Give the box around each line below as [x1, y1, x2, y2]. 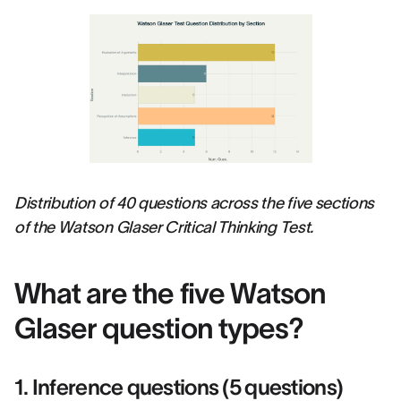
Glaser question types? [14, 312, 303, 344]
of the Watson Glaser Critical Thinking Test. [14, 218, 313, 236]
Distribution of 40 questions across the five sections [14, 194, 375, 212]
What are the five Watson [14, 277, 326, 309]
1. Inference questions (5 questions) [14, 375, 344, 399]
